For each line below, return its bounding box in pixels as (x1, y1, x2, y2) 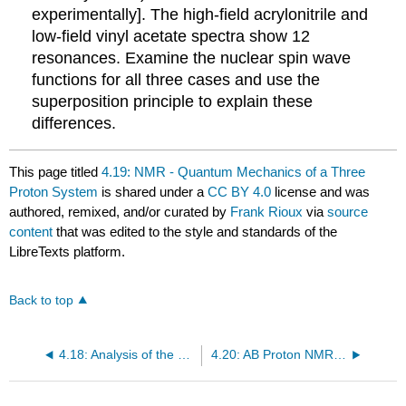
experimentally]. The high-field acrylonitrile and (32, 5, 369, 24)
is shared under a (98, 183, 208, 199)
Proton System (9, 183, 99, 199)
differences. (32, 113, 117, 132)
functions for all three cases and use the (32, 70, 321, 89)
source (327, 203, 369, 219)
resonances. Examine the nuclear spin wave (32, 48, 352, 67)
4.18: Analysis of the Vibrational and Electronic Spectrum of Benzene (177, 348, 190, 362)
